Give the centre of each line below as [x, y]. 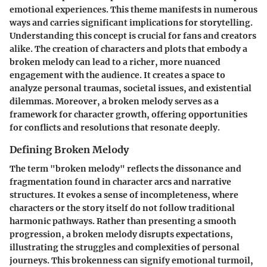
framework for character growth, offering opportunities [128, 114]
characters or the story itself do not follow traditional [122, 208]
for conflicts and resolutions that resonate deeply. [115, 127]
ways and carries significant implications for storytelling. [131, 22]
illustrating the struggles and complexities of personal [125, 247]
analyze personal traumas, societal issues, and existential [131, 88]
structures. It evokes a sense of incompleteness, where [124, 195]
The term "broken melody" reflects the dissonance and [125, 168]
